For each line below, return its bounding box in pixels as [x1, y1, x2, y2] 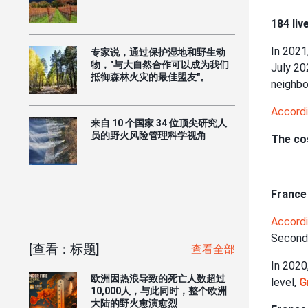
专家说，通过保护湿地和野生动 [91, 46, 225, 58]
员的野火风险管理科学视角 [91, 129, 206, 141]
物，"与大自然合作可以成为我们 [91, 58, 229, 70]
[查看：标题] [29, 241, 100, 257]
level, [271, 276, 299, 289]
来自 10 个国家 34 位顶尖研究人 [91, 117, 227, 129]
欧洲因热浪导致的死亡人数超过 [91, 272, 225, 284]
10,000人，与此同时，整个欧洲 [91, 285, 227, 296]
